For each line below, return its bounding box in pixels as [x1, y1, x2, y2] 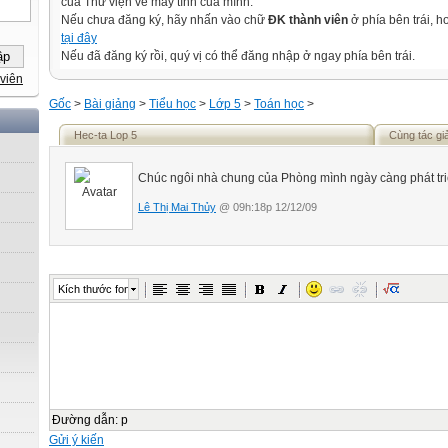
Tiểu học [149, 97, 196, 111]
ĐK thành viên [268, 13, 348, 27]
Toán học [254, 97, 304, 111]
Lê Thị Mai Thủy [138, 201, 216, 213]
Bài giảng [84, 97, 136, 111]
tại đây [61, 31, 97, 45]
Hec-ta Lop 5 [74, 129, 137, 141]
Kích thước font [58, 283, 133, 295]
